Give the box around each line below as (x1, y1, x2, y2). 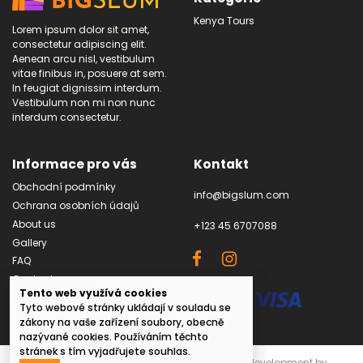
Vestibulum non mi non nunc (12, 96, 156, 110)
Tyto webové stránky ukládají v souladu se (19, 301, 231, 314)
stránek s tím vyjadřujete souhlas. (19, 344, 190, 358)
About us (12, 216, 56, 231)
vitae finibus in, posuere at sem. (12, 66, 167, 81)
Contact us (12, 272, 68, 287)
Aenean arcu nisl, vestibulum (12, 52, 155, 66)
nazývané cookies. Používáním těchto (19, 330, 208, 344)
